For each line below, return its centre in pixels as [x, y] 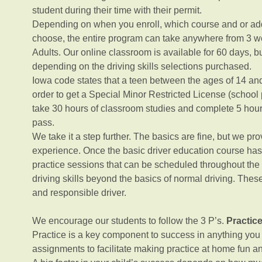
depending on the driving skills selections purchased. [142, 66]
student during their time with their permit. [118, 10]
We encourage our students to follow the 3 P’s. [129, 221]
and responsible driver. [80, 193]
